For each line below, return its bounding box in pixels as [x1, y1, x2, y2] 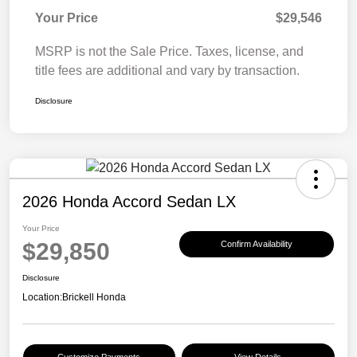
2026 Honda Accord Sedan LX [22, 193, 236, 211]
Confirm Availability [221, 238, 292, 249]
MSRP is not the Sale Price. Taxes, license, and [35, 45, 304, 59]
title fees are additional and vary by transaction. [35, 64, 300, 78]
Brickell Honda [62, 292, 126, 304]
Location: [22, 292, 62, 304]
